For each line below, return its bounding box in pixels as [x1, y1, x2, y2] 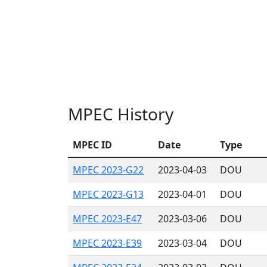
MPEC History [68, 103, 173, 125]
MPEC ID [73, 138, 112, 151]
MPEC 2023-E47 [73, 212, 142, 225]
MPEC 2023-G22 [73, 163, 144, 176]
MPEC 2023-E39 [73, 237, 142, 250]
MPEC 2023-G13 [73, 188, 144, 201]
